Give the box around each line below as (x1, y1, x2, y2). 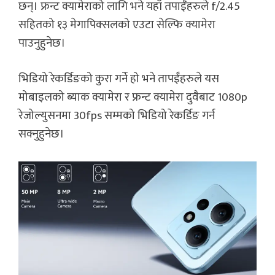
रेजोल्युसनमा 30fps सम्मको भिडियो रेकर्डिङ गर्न (18, 106, 215, 126)
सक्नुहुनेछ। (18, 125, 64, 144)
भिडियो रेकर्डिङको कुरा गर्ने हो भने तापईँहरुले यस (18, 69, 219, 89)
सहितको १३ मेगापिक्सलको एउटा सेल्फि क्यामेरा (18, 15, 215, 34)
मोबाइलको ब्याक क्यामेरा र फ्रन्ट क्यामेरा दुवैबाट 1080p (18, 88, 247, 107)
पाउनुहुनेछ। (18, 33, 71, 53)
